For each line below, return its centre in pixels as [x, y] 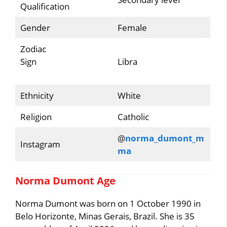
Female [132, 27]
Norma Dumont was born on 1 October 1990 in [108, 203]
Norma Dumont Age [66, 181]
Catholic [133, 117]
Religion [36, 117]
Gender [35, 27]
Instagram [40, 144]
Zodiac [33, 49]
